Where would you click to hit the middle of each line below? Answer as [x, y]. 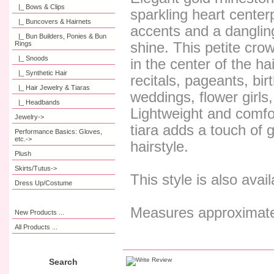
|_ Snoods [34, 58]
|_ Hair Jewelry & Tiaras [54, 87]
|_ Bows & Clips [42, 6]
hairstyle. [159, 147]
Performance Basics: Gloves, [59, 131]
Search [64, 261]
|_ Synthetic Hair [43, 72]
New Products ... [40, 212]
